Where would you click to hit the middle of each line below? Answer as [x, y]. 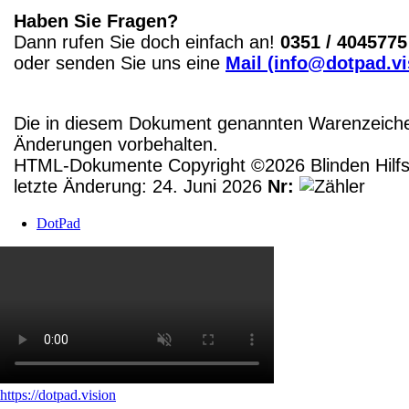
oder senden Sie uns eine [120, 63]
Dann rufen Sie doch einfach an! [147, 42]
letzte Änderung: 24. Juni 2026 [141, 187]
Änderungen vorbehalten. [116, 145]
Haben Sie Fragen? [96, 21]
